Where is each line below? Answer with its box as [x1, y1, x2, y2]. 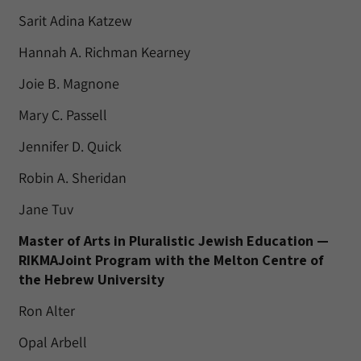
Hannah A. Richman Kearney [19, 43, 190, 61]
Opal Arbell [19, 333, 87, 351]
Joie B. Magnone [19, 74, 119, 93]
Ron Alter [19, 301, 75, 320]
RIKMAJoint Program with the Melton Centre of [19, 251, 324, 269]
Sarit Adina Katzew [19, 11, 132, 30]
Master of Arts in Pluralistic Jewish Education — [19, 231, 329, 250]
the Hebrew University [19, 270, 164, 288]
